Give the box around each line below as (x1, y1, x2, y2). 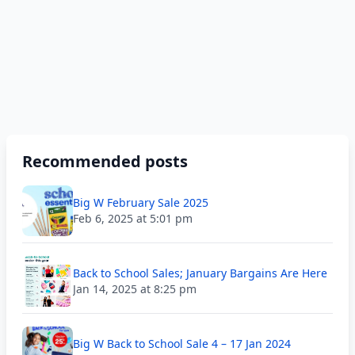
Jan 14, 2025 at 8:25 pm (73, 281, 197, 296)
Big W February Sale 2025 (73, 195, 208, 210)
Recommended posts (22, 151, 188, 172)
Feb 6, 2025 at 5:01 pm (73, 211, 193, 226)
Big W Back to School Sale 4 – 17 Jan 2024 (73, 336, 291, 351)
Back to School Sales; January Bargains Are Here (73, 265, 327, 281)
